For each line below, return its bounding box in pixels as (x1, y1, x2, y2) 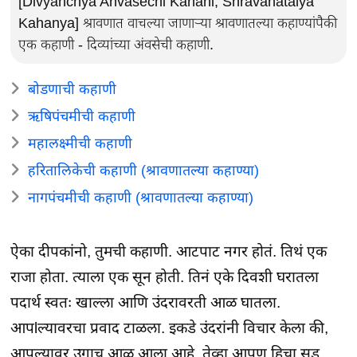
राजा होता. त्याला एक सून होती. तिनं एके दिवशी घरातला (10, 268, 320, 285)
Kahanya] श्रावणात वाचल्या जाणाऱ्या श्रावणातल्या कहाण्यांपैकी (18, 14, 338, 31)
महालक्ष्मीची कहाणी (28, 135, 133, 151)
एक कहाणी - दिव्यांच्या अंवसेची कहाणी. (18, 36, 214, 53)
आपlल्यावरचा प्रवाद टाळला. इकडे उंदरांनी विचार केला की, (10, 319, 329, 336)
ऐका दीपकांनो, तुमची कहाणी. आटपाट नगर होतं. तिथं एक (10, 242, 328, 260)
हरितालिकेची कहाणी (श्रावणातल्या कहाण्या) (28, 162, 260, 178)
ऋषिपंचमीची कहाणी (28, 108, 136, 124)
